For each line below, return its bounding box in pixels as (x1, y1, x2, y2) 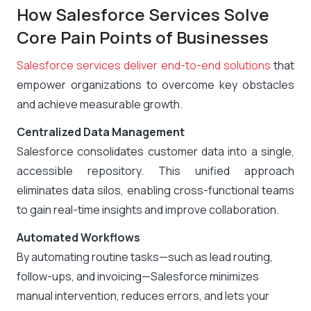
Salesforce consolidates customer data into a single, (17, 144, 294, 159)
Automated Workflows (17, 230, 140, 245)
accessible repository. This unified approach (17, 163, 294, 178)
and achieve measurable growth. (17, 96, 183, 112)
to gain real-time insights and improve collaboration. (17, 202, 279, 217)
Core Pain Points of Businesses (17, 26, 269, 49)
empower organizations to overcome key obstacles (17, 77, 294, 92)
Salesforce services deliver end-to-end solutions (17, 58, 271, 73)
